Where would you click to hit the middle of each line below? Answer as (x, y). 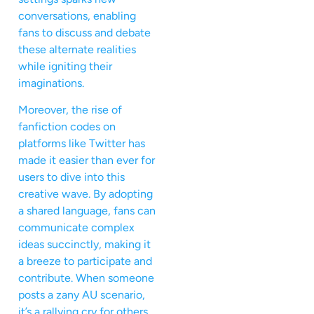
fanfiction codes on (67, 127)
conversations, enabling (77, 16)
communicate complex (76, 228)
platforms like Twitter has (82, 144)
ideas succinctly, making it (84, 245)
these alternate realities (77, 50)
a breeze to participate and (85, 261)
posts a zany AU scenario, (82, 295)
